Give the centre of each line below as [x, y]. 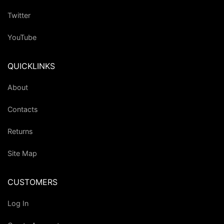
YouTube [22, 37]
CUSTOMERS [32, 182]
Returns [20, 131]
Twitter [19, 15]
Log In [18, 203]
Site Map [22, 153]
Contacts [23, 109]
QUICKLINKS [31, 66]
